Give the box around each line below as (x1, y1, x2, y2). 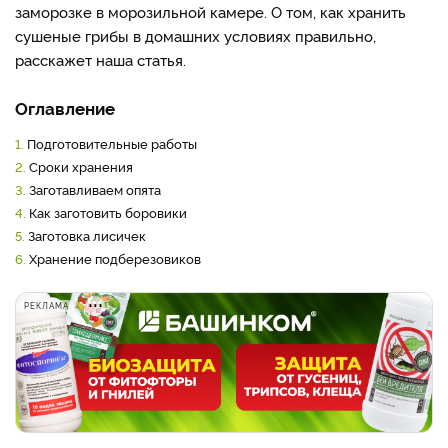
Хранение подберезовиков (26, 249, 201, 267)
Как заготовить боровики (26, 203, 187, 221)
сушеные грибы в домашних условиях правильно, (15, 25, 376, 46)
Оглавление (15, 96, 115, 119)
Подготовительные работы (24, 134, 197, 152)
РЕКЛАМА (24, 300, 69, 311)
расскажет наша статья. (15, 49, 186, 70)
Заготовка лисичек (25, 226, 146, 244)
